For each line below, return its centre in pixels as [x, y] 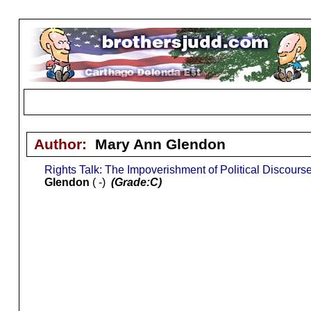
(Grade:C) [136, 182]
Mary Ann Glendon [160, 144]
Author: [64, 144]
